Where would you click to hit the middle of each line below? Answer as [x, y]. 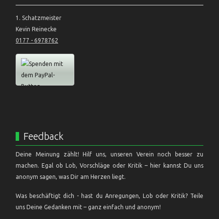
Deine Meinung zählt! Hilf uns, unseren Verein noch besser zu [109, 154]
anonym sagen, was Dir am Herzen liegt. [71, 176]
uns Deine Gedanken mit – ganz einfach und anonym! [88, 207]
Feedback [44, 136]
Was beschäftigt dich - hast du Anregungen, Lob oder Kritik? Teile [109, 196]
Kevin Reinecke [36, 29]
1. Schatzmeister [39, 18]
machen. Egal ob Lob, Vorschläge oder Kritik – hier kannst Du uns [109, 165]
